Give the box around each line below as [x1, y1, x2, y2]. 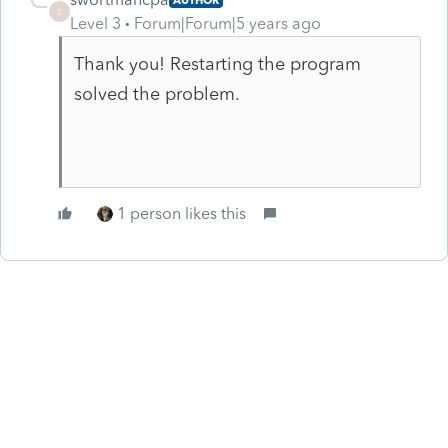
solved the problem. [73, 82, 240, 105]
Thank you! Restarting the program [73, 52, 361, 75]
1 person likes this [117, 203, 246, 223]
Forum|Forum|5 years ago [134, 13, 321, 33]
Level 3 [70, 13, 121, 33]
